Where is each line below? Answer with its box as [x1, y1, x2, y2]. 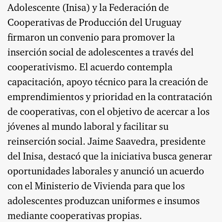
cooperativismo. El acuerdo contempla [7, 63, 172, 73]
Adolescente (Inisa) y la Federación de [7, 3, 169, 14]
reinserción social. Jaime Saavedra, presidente [7, 137, 206, 148]
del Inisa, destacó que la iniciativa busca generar [7, 152, 212, 163]
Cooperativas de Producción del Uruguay [7, 18, 181, 29]
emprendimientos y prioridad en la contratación [7, 93, 212, 103]
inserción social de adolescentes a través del [7, 48, 194, 58]
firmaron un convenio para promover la [7, 33, 175, 44]
